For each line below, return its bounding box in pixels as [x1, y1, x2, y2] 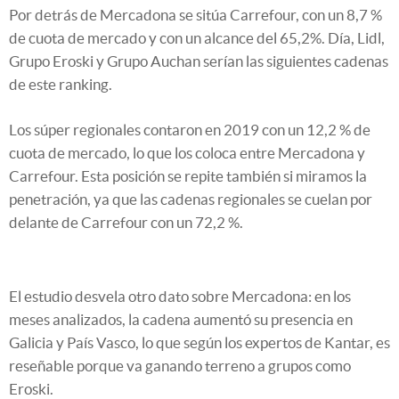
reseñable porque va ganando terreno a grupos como [9, 357, 351, 375]
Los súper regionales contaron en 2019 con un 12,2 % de [9, 121, 370, 139]
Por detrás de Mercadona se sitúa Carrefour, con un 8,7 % [9, 6, 382, 24]
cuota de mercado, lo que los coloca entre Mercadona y [9, 144, 365, 162]
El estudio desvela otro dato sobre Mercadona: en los [9, 288, 351, 305]
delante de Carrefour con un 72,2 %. [9, 214, 243, 232]
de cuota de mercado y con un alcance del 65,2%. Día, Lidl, [9, 29, 385, 47]
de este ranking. [9, 76, 112, 94]
